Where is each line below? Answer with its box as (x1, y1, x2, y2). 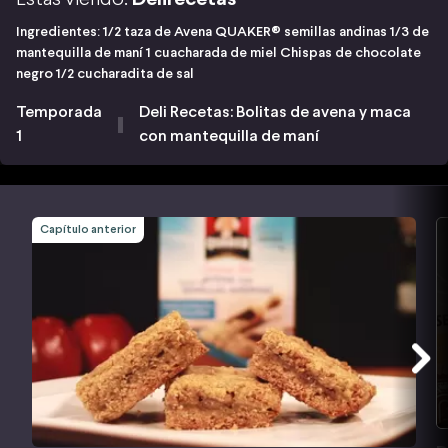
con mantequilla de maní (139, 128, 320, 144)
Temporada (16, 104, 102, 120)
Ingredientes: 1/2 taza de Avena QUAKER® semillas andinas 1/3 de (16, 25, 429, 39)
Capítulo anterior (40, 223, 136, 236)
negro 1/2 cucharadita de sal (16, 67, 200, 81)
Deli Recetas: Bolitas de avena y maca (139, 104, 412, 120)
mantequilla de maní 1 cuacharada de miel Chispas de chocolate (16, 46, 421, 60)
